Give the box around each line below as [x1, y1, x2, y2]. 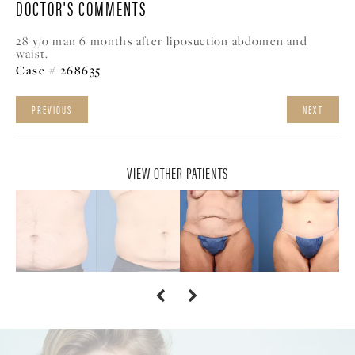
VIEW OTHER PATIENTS [127, 160, 228, 184]
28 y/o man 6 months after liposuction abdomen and [16, 32, 307, 49]
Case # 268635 [16, 61, 101, 78]
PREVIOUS [32, 101, 72, 117]
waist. [16, 44, 49, 62]
